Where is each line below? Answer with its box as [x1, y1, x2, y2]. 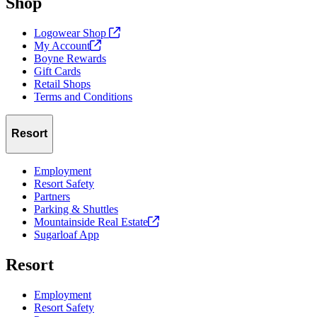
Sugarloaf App [34, 228, 99, 241]
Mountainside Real [34, 215, 118, 228]
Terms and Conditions [34, 90, 132, 103]
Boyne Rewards [34, 52, 106, 64]
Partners [34, 190, 70, 202]
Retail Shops [34, 77, 91, 90]
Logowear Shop [34, 26, 106, 39]
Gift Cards [34, 64, 81, 77]
